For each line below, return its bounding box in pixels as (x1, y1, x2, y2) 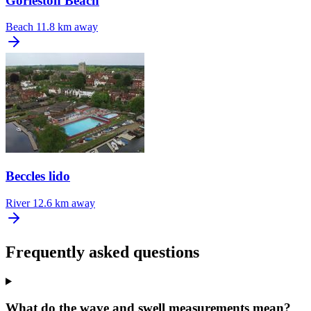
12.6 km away (33, 196, 95, 209)
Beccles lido (6, 169, 70, 184)
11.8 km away (36, 21, 98, 33)
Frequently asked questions (6, 242, 199, 261)
